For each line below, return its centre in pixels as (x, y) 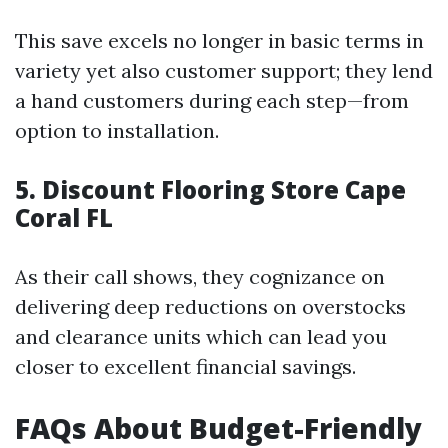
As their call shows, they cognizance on (200, 276)
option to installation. (117, 130)
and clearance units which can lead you (201, 336)
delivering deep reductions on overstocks (210, 306)
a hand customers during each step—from (212, 100)
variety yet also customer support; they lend (224, 70)
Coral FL (64, 217)
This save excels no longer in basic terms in (219, 40)
